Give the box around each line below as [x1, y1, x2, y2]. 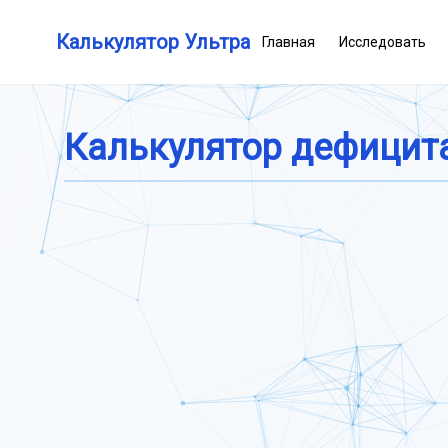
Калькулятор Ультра [56, 30, 250, 54]
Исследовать [339, 34, 426, 50]
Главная [262, 34, 315, 50]
